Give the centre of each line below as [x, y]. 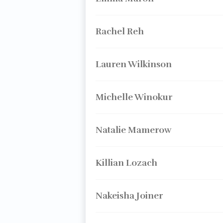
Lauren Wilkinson [133, 64]
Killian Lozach [126, 163]
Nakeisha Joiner [129, 196]
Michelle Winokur [134, 97]
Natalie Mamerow [133, 130]
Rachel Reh [119, 31]
